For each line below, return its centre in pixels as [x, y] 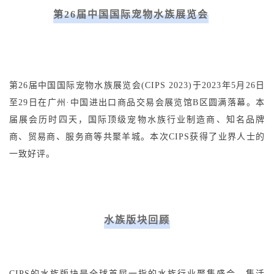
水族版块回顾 [137, 220]
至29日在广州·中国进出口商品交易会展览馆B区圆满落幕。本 [137, 103]
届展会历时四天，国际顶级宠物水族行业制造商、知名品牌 [137, 120]
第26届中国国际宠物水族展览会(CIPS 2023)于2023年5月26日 [137, 86]
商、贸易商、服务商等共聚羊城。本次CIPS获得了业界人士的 [137, 137]
